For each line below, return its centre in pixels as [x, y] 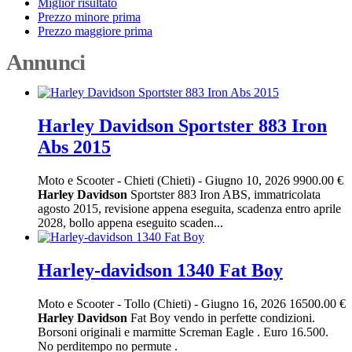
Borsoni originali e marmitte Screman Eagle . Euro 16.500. [183, 332]
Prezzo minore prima [89, 16]
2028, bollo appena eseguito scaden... [130, 222]
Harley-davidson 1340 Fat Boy [160, 270]
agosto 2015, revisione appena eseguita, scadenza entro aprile [189, 208]
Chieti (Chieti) [161, 180]
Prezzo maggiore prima [95, 31]
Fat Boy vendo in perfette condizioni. [221, 317]
